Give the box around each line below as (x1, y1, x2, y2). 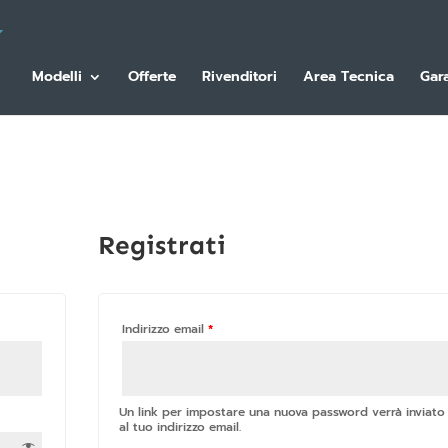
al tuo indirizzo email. (119, 418, 242, 436)
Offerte (128, 66, 177, 87)
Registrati (98, 230, 227, 261)
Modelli (32, 66, 83, 87)
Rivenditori (202, 66, 278, 87)
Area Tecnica (303, 66, 395, 87)
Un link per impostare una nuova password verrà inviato (119, 403, 446, 421)
